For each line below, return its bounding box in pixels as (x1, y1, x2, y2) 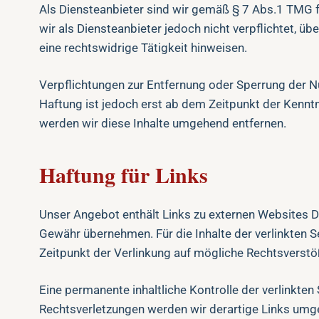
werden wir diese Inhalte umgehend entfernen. (39, 116, 286, 130)
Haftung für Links (39, 159, 208, 190)
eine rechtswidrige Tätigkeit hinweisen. (39, 41, 247, 55)
